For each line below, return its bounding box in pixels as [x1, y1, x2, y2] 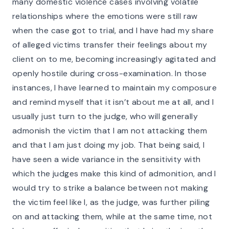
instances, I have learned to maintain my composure [12, 82, 217, 93]
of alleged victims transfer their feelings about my [12, 39, 208, 50]
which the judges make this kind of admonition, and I [12, 168, 216, 179]
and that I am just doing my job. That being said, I [12, 140, 205, 150]
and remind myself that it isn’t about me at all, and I [12, 97, 214, 107]
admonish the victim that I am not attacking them [12, 125, 208, 136]
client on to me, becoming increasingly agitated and [12, 54, 216, 64]
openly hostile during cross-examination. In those [12, 68, 207, 79]
